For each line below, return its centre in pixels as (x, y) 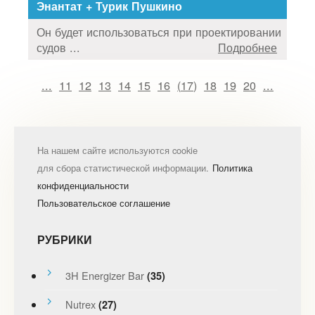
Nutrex (80, 304)
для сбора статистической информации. (123, 167)
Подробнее (247, 47)
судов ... (58, 47)
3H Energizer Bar (104, 275)
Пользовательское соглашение (103, 202)
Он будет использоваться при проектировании (159, 31)
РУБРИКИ (64, 239)
